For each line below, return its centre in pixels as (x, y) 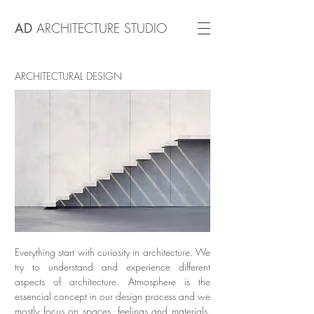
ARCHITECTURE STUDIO (102, 28)
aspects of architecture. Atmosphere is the (112, 281)
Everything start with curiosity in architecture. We (112, 252)
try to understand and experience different (112, 267)
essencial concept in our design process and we (112, 296)
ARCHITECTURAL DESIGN (68, 76)
